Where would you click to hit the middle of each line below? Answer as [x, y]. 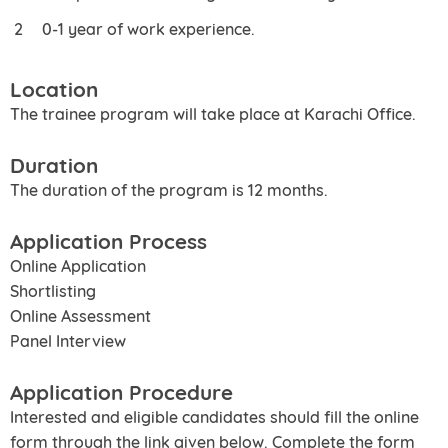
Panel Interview [68, 340]
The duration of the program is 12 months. [169, 189]
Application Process [108, 240]
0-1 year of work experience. [148, 28]
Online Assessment [80, 315]
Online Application [78, 265]
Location [54, 88]
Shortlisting [53, 290]
